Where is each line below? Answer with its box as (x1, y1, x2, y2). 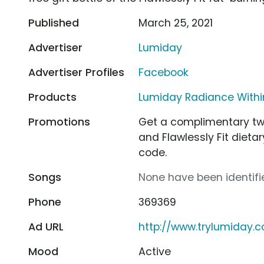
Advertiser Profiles (28, 65, 124, 80)
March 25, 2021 (138, 15, 213, 30)
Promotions (28, 114, 90, 129)
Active (138, 244, 171, 259)
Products (28, 90, 77, 104)
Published (28, 15, 79, 30)
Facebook (138, 65, 189, 80)
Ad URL (28, 219, 64, 234)
